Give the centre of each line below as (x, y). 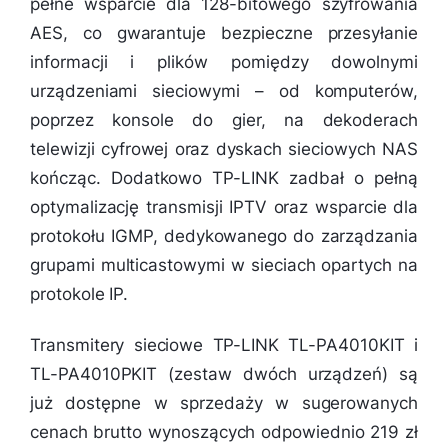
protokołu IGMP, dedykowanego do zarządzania (224, 235)
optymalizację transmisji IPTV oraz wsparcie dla (224, 206)
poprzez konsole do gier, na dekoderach (224, 119)
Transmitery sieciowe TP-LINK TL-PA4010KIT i (224, 345)
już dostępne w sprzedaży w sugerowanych (224, 403)
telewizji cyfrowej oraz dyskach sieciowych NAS (224, 148)
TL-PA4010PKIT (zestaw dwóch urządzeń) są (224, 374)
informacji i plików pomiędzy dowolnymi (224, 61)
